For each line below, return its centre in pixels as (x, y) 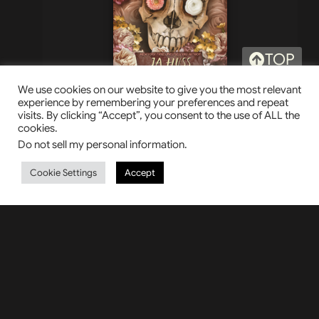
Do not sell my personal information (101, 145)
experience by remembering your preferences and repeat (153, 103)
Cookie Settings (63, 173)
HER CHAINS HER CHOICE (170, 136)
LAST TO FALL (170, 279)
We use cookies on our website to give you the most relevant (159, 90)
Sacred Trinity (170, 88)
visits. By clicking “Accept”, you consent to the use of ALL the (159, 115)
